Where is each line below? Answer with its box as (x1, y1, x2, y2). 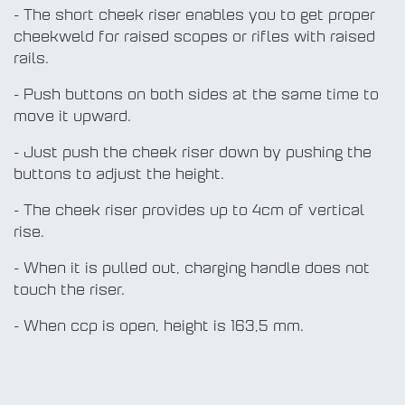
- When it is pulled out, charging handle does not (14, 262, 370, 278)
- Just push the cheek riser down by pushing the (14, 146, 372, 162)
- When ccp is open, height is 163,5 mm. (14, 320, 304, 335)
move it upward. (14, 110, 131, 126)
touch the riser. (14, 284, 125, 299)
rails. (14, 52, 49, 68)
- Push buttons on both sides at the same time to (14, 89, 379, 104)
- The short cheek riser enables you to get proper (14, 9, 375, 24)
